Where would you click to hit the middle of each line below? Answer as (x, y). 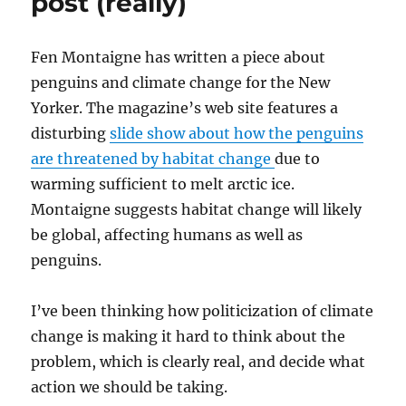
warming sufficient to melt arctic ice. (163, 184)
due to (298, 159)
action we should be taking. (130, 387)
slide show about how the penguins (237, 134)
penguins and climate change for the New (181, 83)
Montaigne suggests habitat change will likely (197, 210)
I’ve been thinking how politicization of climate (203, 311)
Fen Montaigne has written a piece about (179, 58)
